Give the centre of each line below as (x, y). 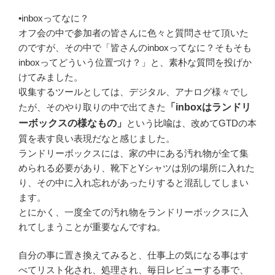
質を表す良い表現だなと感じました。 (97, 138)
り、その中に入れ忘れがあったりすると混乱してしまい (134, 182)
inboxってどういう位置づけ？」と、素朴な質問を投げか (135, 62)
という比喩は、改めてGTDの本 (192, 123)
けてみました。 (51, 77)
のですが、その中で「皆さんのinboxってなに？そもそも (135, 47)
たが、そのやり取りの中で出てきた (92, 107)
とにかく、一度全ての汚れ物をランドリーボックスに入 (134, 212)
